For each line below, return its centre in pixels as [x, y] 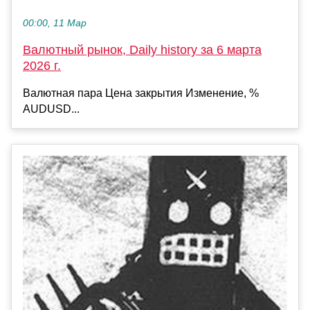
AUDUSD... [51, 109]
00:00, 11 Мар [55, 23]
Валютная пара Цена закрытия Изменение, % [141, 93]
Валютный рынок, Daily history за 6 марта [142, 49]
